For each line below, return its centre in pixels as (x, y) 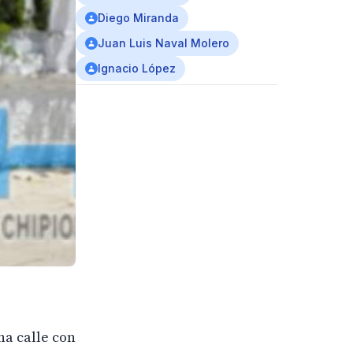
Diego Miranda (138, 18)
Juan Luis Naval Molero (163, 43)
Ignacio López (137, 68)
